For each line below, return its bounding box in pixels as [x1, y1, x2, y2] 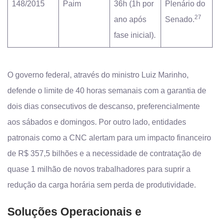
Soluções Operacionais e [7, 205, 141, 218]
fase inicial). [114, 31, 156, 39]
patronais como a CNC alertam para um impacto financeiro [7, 134, 211, 142]
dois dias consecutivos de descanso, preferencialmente [7, 102, 200, 110]
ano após [114, 15, 146, 24]
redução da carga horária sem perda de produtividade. [7, 181, 196, 189]
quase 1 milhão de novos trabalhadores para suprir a [7, 165, 191, 173]
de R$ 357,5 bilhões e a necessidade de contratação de [7, 149, 201, 158]
